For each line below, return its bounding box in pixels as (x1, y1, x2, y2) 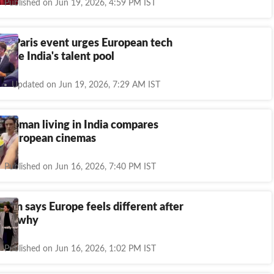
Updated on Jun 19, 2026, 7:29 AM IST (12, 80, 160, 89)
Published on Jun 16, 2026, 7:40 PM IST (4, 162, 156, 171)
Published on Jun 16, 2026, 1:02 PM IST (4, 244, 156, 253)
